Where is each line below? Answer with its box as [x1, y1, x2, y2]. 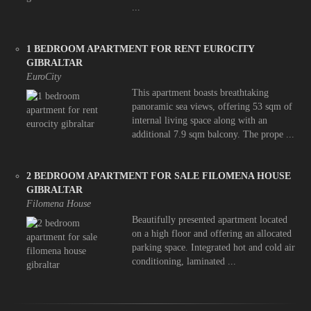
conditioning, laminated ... [131, 256, 236, 267]
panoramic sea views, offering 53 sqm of [131, 101, 292, 112]
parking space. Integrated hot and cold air [131, 242, 295, 253]
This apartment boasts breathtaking [131, 87, 269, 98]
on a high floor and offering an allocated [131, 228, 292, 239]
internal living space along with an [131, 115, 267, 126]
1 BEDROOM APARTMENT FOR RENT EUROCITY [26, 44, 254, 54]
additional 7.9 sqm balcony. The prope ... [131, 129, 294, 140]
